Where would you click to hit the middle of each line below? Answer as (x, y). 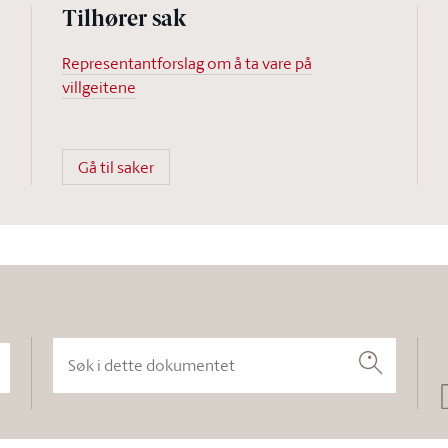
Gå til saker (115, 167)
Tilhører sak (123, 20)
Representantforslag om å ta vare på (186, 63)
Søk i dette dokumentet (134, 348)
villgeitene (98, 87)
